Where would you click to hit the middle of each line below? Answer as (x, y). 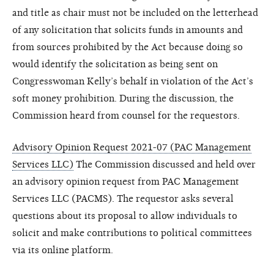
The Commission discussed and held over (165, 164)
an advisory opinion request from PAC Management (126, 181)
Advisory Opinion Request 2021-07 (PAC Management (132, 147)
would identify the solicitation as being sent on (115, 64)
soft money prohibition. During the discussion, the (123, 98)
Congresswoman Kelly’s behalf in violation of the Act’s (133, 81)
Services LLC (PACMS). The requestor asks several (123, 198)
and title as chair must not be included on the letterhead (135, 13)
